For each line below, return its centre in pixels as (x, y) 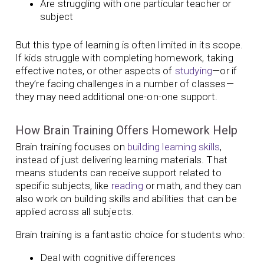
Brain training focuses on (71, 146)
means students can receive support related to (118, 172)
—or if (225, 70)
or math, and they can (192, 185)
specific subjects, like (63, 185)
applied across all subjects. (76, 211)
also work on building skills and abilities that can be (126, 198)
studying (194, 70)
